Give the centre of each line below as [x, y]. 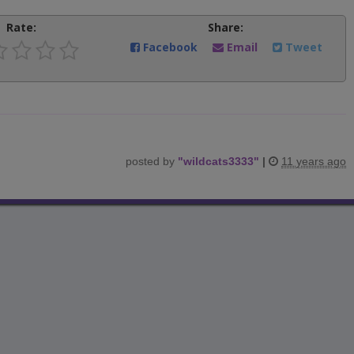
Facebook [171, 47]
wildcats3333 [218, 161]
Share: [225, 27]
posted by [152, 161]
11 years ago [314, 161]
